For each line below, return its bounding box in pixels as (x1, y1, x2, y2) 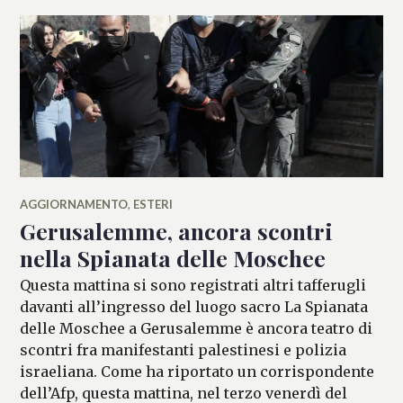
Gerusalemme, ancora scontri (20, 215, 334, 246)
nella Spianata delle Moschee (20, 242, 327, 273)
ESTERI (133, 196, 174, 211)
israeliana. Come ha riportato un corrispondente (20, 362, 375, 381)
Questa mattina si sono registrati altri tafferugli (20, 275, 367, 294)
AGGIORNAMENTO (20, 196, 129, 211)
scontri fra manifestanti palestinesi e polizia (20, 340, 347, 359)
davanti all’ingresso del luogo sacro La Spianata (20, 297, 369, 316)
